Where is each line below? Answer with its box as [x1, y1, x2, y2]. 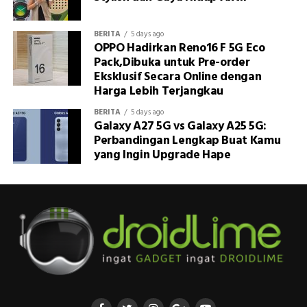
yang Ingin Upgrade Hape [93, 145, 231, 166]
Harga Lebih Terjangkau [93, 82, 224, 102]
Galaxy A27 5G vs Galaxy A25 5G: [93, 116, 267, 137]
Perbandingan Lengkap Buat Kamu [93, 131, 281, 151]
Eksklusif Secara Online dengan [93, 67, 262, 88]
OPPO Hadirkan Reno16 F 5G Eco [93, 38, 265, 59]
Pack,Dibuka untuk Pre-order [93, 53, 250, 73]
